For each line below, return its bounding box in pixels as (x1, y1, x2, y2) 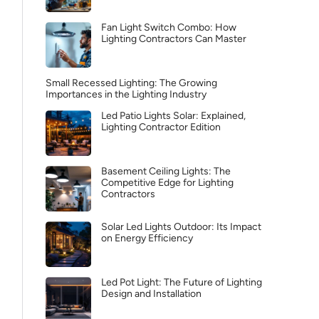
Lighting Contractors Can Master (101, 33, 246, 45)
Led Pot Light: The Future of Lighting (101, 276, 262, 288)
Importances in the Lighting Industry (46, 88, 206, 100)
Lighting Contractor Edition (101, 121, 221, 133)
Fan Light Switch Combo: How (101, 21, 236, 33)
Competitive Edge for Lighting (101, 177, 234, 189)
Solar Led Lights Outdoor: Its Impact (101, 221, 261, 233)
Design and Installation (101, 288, 202, 300)
